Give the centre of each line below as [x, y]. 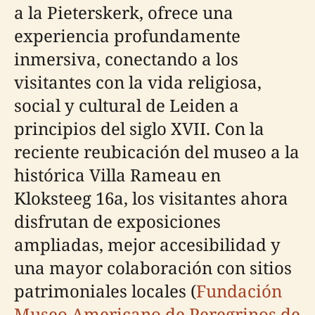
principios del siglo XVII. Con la [139, 128]
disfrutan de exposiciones [117, 221]
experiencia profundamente [127, 36]
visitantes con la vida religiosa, [138, 82]
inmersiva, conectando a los [126, 59]
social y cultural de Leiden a [127, 105]
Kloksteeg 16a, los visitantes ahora [151, 198]
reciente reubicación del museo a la [157, 152]
